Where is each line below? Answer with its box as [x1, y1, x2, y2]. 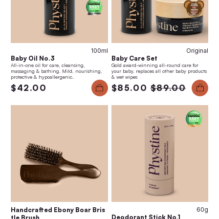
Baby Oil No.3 [11, 54, 55, 62]
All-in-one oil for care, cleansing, [11, 62, 85, 68]
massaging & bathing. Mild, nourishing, [11, 67, 102, 74]
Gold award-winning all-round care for [111, 62, 198, 68]
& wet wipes [111, 73, 137, 80]
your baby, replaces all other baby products [111, 67, 207, 74]
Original [186, 46, 208, 54]
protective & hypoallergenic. [11, 73, 74, 80]
